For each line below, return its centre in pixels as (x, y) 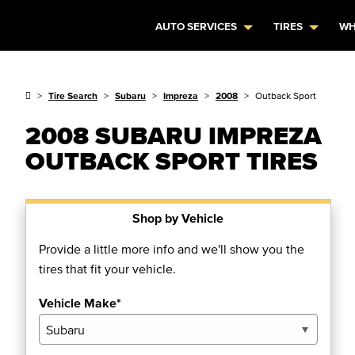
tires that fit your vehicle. (107, 269)
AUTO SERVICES (197, 27)
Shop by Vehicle (178, 218)
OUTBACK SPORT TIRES (172, 160)
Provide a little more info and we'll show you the (172, 249)
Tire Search (73, 95)
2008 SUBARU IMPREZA (174, 135)
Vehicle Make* (80, 303)
